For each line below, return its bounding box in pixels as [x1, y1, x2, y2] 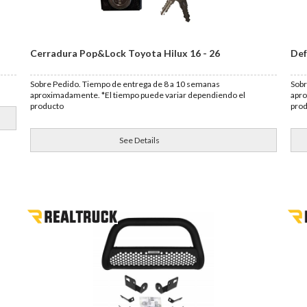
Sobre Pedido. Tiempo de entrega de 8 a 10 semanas [30, 79, 221, 89]
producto [30, 101, 64, 111]
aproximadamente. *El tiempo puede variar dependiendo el [30, 90, 246, 100]
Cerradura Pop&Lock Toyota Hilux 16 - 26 [30, 47, 221, 59]
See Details [119, 135, 160, 145]
